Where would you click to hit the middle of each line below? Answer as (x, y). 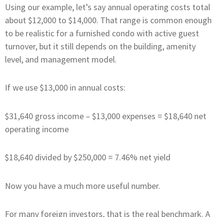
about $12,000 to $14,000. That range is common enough (108, 20)
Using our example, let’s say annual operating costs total (108, 7)
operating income (37, 129)
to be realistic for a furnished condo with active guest (102, 33)
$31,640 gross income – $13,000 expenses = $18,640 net (106, 116)
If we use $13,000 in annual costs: (65, 88)
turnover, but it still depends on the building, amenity (100, 46)
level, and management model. (61, 59)
